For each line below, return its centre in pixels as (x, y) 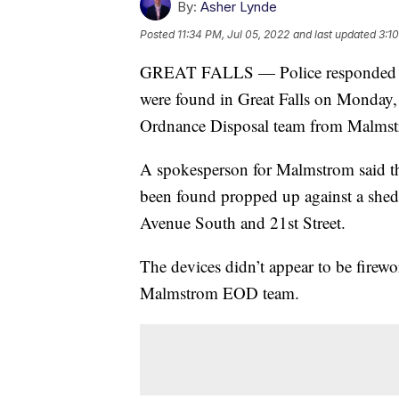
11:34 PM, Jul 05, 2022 (233, 34)
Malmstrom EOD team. (220, 292)
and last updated (334, 34)
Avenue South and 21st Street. (243, 222)
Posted (159, 34)
